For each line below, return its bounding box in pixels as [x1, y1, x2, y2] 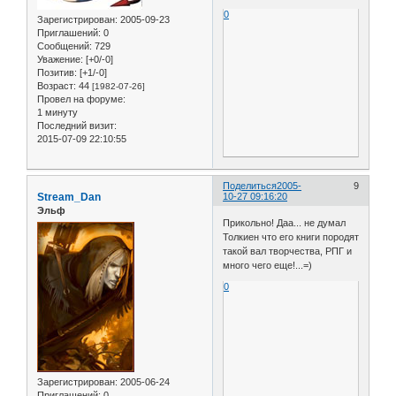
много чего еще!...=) [223, 259, 313, 270]
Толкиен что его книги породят [223, 231, 360, 242]
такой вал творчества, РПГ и [223, 245, 353, 256]
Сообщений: [37, 40, 92, 51]
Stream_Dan [37, 191, 101, 204]
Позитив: [37, 66, 77, 78]
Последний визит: [37, 119, 117, 131]
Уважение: [37, 53, 83, 65]
